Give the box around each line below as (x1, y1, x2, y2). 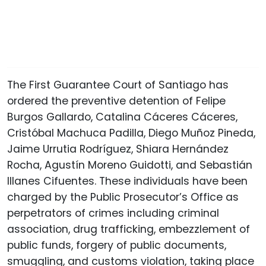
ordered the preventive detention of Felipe (7, 93, 226, 108)
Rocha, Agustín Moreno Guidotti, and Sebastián (7, 157, 252, 172)
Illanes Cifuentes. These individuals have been (7, 173, 248, 188)
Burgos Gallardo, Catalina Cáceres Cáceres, (7, 109, 237, 124)
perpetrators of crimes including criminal (7, 205, 219, 220)
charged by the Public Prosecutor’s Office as (7, 189, 239, 204)
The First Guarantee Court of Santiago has (7, 77, 229, 92)
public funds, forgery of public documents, (7, 237, 226, 252)
